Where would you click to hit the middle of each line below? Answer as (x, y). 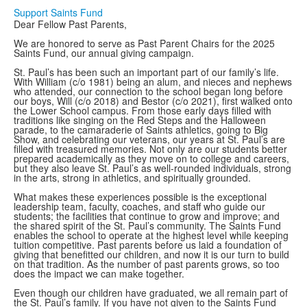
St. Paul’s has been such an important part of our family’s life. (146, 72)
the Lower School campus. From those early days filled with (143, 110)
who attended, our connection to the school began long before (148, 91)
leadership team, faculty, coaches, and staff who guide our (139, 206)
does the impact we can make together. (99, 273)
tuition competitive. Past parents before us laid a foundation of (148, 245)
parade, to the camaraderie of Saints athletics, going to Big (141, 130)
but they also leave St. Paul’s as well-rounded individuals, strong (152, 168)
